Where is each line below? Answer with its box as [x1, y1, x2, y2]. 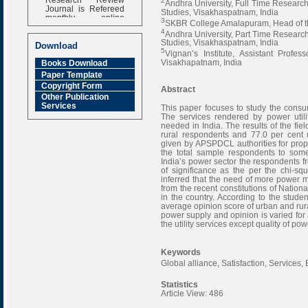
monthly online [45, 10, 124, 19]
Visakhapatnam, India [161, 58, 242, 67]
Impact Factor [45, 36, 104, 47]
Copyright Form [41, 80, 102, 90]
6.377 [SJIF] [45, 46, 95, 57]
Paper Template [41, 69, 102, 79]
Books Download [41, 58, 107, 68]
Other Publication [41, 92, 109, 102]
